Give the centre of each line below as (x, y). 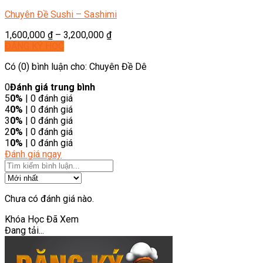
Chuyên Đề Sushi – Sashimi (61, 14)
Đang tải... (24, 230)
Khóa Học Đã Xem (42, 219)
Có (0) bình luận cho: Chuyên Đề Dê (76, 66)
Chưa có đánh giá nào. (49, 198)
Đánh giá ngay (33, 154)
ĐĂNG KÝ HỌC (34, 46)
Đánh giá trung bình (53, 87)
